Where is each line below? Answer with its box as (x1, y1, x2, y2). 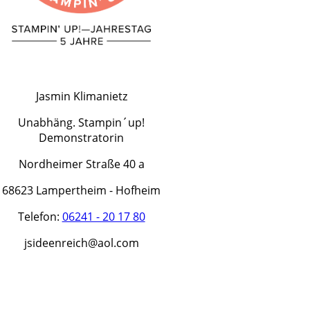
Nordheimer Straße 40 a (18, 156, 145, 172)
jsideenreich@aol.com (24, 235, 139, 251)
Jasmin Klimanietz (35, 89, 127, 104)
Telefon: (17, 209, 62, 225)
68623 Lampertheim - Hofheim (2, 183, 161, 199)
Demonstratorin (39, 130, 125, 146)
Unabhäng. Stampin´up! (18, 115, 145, 131)
